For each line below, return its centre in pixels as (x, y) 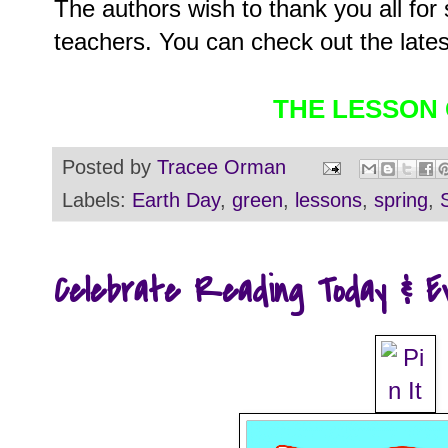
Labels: (97, 199)
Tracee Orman (221, 166)
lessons (328, 199)
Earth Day (176, 199)
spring (401, 199)
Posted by (109, 166)
